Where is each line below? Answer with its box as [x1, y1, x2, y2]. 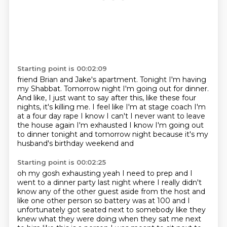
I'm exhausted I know [76, 121, 155, 130]
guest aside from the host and [97, 187, 205, 196]
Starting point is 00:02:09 [17, 64, 107, 72]
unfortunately [17, 205, 67, 214]
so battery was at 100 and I [94, 196, 190, 205]
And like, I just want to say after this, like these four [17, 93, 196, 102]
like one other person [17, 196, 94, 205]
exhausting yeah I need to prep [61, 169, 175, 178]
